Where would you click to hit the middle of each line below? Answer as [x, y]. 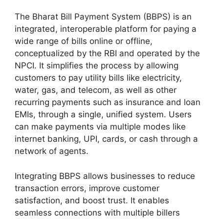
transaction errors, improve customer [87, 188]
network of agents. [53, 151]
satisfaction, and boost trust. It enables [92, 200]
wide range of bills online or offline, [84, 41]
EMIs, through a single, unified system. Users [103, 115]
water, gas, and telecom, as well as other [96, 90]
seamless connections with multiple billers [97, 212]
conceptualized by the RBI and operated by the [107, 54]
